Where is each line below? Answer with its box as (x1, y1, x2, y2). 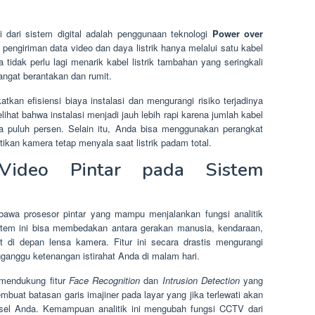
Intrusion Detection (162, 273, 240, 287)
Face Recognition (68, 273, 141, 287)
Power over (212, 26, 264, 40)
